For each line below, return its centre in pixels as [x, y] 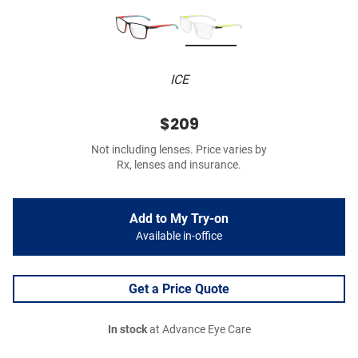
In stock [127, 330]
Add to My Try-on [179, 219]
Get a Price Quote [179, 289]
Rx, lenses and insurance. [179, 165]
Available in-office [179, 237]
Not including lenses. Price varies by [179, 150]
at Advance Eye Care [199, 330]
